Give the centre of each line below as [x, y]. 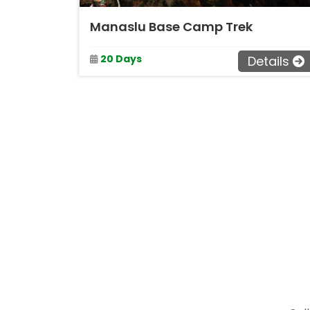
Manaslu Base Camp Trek [171, 27]
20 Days [121, 58]
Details [268, 61]
